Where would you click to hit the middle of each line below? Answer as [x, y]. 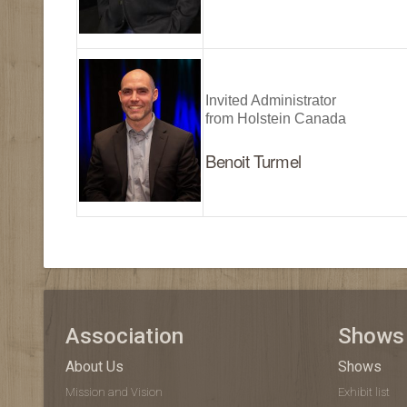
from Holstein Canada [276, 119]
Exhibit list [364, 392]
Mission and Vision [114, 392]
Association [124, 336]
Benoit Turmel [253, 161]
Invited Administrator [271, 100]
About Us [94, 367]
